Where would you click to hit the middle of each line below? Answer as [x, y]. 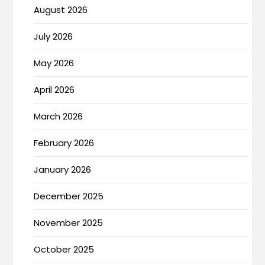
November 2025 [69, 223]
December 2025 [69, 196]
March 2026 [59, 117]
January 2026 [63, 170]
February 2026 [64, 143]
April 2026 [54, 90]
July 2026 [54, 37]
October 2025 [64, 250]
